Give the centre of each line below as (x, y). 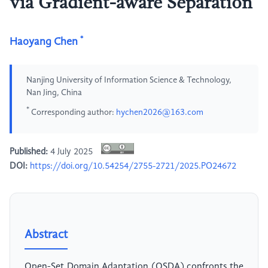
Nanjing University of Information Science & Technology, (129, 80)
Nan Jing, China (54, 93)
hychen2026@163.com (160, 112)
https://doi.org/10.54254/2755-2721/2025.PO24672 (133, 167)
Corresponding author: (73, 112)
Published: (29, 152)
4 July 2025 (71, 152)
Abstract (46, 235)
